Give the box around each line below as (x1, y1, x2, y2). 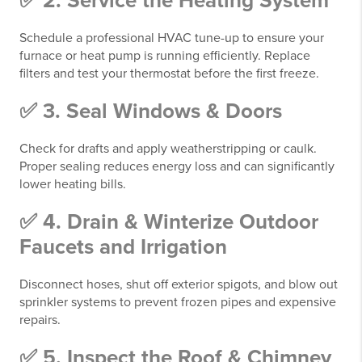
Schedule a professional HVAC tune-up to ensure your (19, 30, 324, 46)
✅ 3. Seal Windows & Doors (19, 99, 282, 124)
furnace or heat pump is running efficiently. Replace (19, 48, 310, 64)
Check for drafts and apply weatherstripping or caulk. (19, 141, 317, 157)
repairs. (19, 312, 61, 328)
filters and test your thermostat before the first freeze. (19, 65, 319, 82)
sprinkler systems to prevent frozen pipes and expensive (19, 294, 336, 310)
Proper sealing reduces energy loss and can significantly (19, 158, 335, 175)
